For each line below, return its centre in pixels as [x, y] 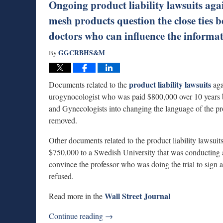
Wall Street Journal [137, 196]
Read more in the [77, 196]
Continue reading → [81, 216]
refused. [61, 176]
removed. [63, 120]
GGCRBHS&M [82, 53]
